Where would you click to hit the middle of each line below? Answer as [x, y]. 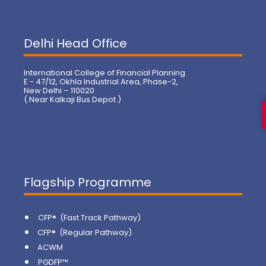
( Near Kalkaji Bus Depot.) [72, 99]
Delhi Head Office [75, 43]
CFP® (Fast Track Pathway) [89, 218]
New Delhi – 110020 [59, 91]
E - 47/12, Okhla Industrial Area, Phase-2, [101, 82]
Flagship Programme [88, 183]
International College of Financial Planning [104, 73]
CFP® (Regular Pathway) [85, 233]
